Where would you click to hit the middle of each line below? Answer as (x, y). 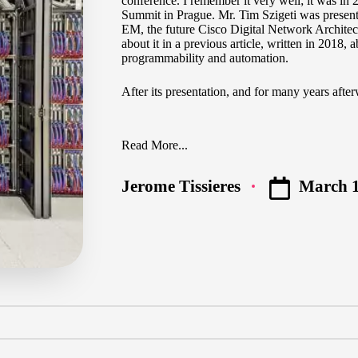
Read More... (155, 145)
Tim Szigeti (268, 14)
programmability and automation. (205, 58)
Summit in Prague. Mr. (180, 14)
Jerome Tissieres (181, 186)
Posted (144, 193)
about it (142, 43)
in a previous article (211, 43)
